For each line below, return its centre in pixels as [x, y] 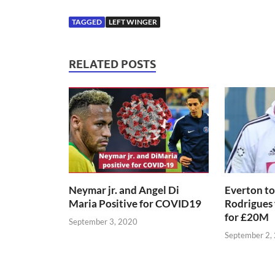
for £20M [246, 217]
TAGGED [87, 21]
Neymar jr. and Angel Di [124, 190]
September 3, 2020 [103, 221]
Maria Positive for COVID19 [135, 204]
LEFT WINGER [133, 21]
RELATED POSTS [112, 64]
